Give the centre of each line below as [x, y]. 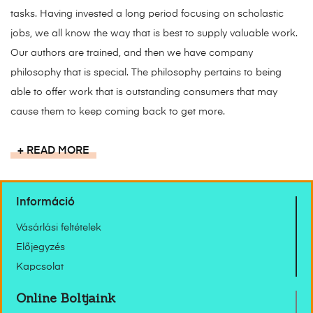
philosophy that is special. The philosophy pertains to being [146, 72]
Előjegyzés [41, 247]
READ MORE [58, 150]
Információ [45, 202]
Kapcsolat [40, 267]
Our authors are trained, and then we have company [132, 53]
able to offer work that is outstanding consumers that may [144, 92]
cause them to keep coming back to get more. [118, 111]
